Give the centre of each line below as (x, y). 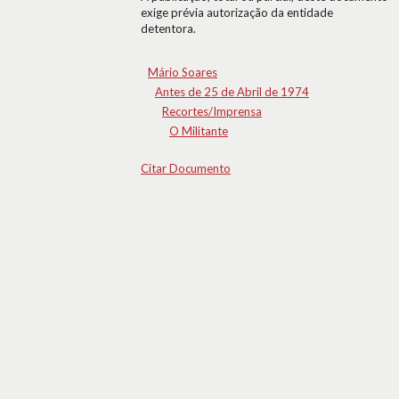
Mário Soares (183, 72)
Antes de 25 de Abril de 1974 (232, 92)
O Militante (199, 131)
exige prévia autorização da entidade (237, 12)
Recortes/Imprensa (212, 111)
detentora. (168, 28)
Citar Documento (186, 168)
